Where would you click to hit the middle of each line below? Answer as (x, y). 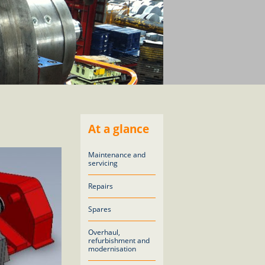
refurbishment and (119, 240)
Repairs (101, 186)
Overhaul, (104, 232)
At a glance (119, 129)
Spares (100, 209)
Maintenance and (117, 155)
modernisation (112, 249)
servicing (103, 163)
